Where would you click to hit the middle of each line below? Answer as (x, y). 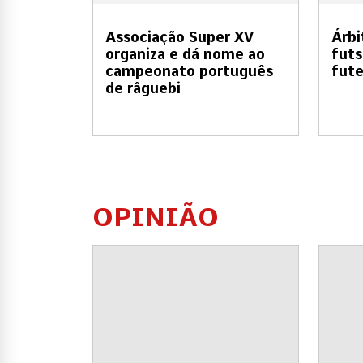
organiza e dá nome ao (185, 54)
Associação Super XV (179, 37)
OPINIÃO (156, 217)
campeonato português (189, 71)
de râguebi (143, 88)
